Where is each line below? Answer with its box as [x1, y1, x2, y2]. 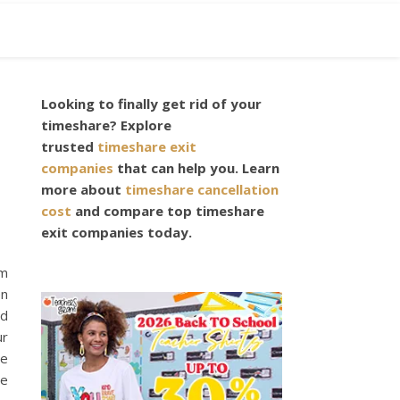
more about [41, 180, 125, 198]
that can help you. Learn [113, 159, 279, 177]
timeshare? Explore [41, 116, 171, 134]
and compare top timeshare [71, 202, 264, 220]
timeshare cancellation [125, 180, 279, 198]
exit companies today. [41, 223, 199, 241]
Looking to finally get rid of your [41, 95, 262, 112]
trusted [41, 137, 97, 155]
